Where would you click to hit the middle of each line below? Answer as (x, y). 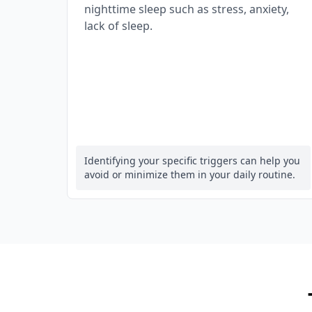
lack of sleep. (118, 26)
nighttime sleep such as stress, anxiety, (187, 9)
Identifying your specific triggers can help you (192, 161)
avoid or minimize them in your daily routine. (190, 174)
